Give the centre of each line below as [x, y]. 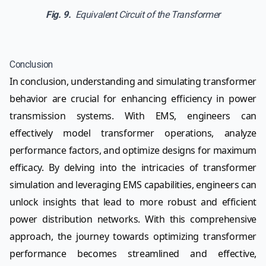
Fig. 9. [61, 15]
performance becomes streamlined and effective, [133, 254]
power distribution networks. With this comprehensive [133, 219]
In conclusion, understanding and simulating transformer [133, 82]
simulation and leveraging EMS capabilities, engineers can [133, 185]
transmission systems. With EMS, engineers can [133, 116]
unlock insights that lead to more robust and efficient [133, 202]
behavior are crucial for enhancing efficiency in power [133, 99]
